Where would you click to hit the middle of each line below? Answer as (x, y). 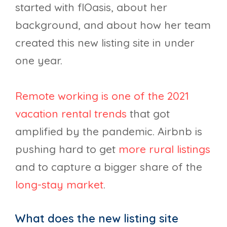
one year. (39, 60)
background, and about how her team (113, 25)
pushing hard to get (67, 149)
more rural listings (164, 149)
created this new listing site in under (105, 42)
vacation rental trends (71, 114)
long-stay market (59, 185)
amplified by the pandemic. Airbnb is (109, 131)
